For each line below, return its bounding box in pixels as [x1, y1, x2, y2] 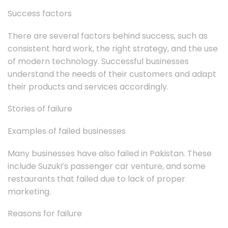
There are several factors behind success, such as [8, 30, 208, 42]
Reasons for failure [8, 208, 82, 220]
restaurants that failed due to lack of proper [8, 173, 185, 185]
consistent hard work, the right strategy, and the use [8, 42, 218, 54]
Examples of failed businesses [8, 125, 126, 137]
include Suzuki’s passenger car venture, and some [8, 160, 206, 172]
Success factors [8, 8, 72, 20]
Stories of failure [8, 103, 72, 115]
